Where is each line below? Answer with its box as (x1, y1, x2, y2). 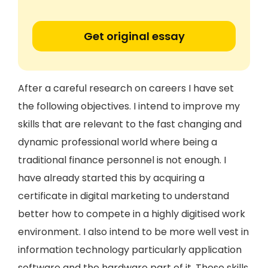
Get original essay (83, 29, 185, 44)
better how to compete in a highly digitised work (18, 207, 245, 221)
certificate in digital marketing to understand (18, 189, 229, 203)
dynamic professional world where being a (18, 135, 217, 149)
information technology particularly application (18, 243, 242, 257)
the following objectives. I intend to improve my (18, 99, 240, 113)
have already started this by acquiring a (18, 171, 205, 185)
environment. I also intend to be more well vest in (18, 225, 249, 239)
